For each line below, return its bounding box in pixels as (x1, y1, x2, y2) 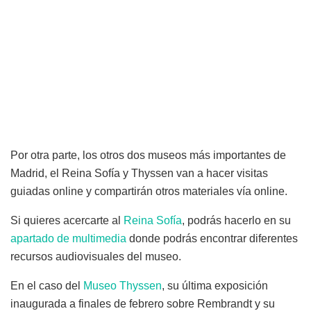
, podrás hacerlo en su (182, 215, 291, 227)
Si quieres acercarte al (10, 215, 124, 227)
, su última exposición (162, 280, 268, 292)
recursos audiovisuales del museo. (10, 251, 181, 263)
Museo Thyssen (83, 280, 162, 292)
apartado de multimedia (10, 233, 126, 245)
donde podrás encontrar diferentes (126, 233, 298, 245)
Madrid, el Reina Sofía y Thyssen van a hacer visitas (10, 167, 268, 180)
